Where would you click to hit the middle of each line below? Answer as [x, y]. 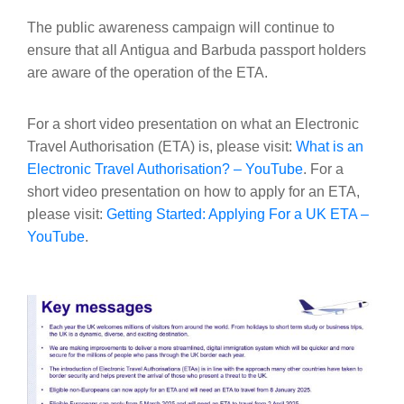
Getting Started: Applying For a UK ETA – [238, 214]
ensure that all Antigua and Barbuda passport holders [197, 50]
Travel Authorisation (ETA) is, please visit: [161, 146]
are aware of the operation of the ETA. [147, 72]
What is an [330, 146]
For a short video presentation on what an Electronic [193, 124]
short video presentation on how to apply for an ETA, [193, 191]
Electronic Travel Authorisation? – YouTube [165, 169]
